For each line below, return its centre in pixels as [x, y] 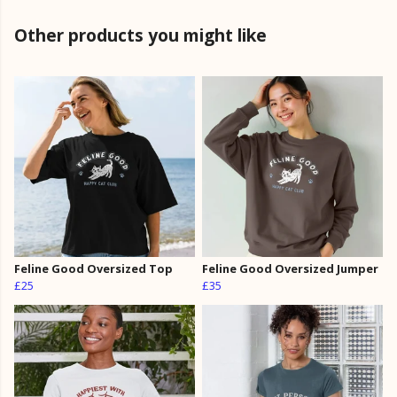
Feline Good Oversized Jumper [290, 269]
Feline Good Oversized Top [93, 269]
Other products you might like [140, 35]
